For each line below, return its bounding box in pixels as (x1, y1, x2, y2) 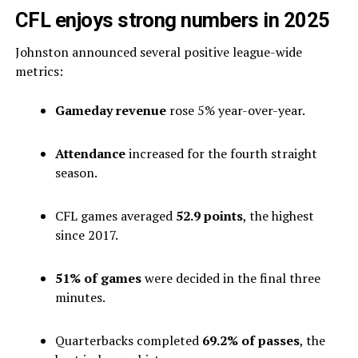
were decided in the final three (141, 269, 320, 287)
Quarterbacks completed (54, 332, 202, 349)
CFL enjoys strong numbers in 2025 (14, 8, 330, 32)
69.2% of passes (201, 332, 300, 349)
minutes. (54, 288, 105, 306)
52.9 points (175, 207, 243, 225)
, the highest (242, 207, 314, 225)
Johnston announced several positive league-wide (14, 43, 302, 61)
